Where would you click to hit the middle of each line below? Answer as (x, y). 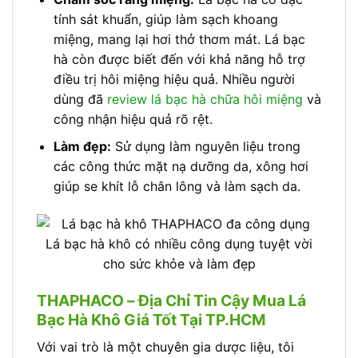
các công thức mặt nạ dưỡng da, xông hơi (181, 167)
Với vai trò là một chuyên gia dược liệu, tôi (165, 346)
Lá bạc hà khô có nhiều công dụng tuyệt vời (179, 244)
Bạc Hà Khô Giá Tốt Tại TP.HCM (151, 319)
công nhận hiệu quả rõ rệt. (133, 119)
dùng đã (80, 99)
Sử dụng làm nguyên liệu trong (205, 147)
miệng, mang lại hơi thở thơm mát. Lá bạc (179, 39)
